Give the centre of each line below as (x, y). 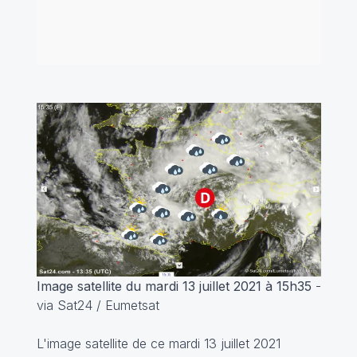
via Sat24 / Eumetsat (98, 305)
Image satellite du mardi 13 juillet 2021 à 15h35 (174, 286)
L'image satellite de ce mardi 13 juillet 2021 (158, 343)
